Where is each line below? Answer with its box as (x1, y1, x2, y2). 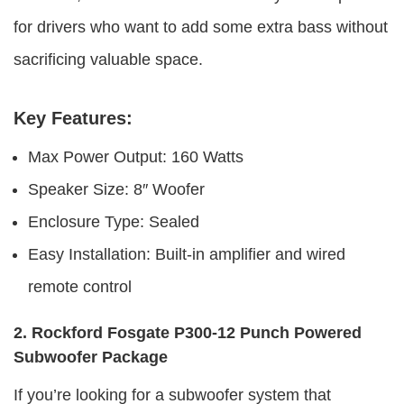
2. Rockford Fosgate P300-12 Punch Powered (14, 324, 362, 343)
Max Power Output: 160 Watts (28, 148, 243, 167)
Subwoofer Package (14, 348, 168, 367)
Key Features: (14, 108, 133, 128)
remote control (28, 278, 132, 297)
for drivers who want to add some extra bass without (14, 18, 388, 36)
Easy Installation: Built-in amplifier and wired (28, 245, 345, 264)
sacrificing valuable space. (14, 50, 203, 69)
